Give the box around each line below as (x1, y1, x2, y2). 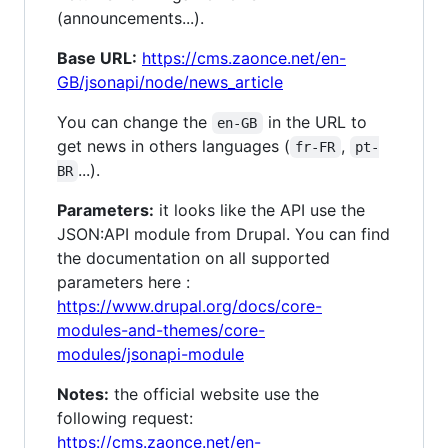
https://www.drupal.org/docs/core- (57, 295, 322, 316)
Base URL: (57, 47, 137, 68)
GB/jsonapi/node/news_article (57, 71, 283, 92)
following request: (57, 407, 193, 428)
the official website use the (109, 383, 319, 404)
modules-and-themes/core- (57, 319, 265, 340)
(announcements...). (57, 7, 204, 28)
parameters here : (57, 271, 190, 292)
